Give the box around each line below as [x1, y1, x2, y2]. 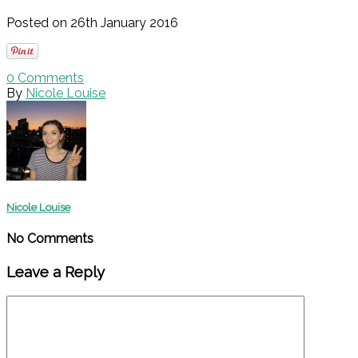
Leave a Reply [6, 263, 105, 281]
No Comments [6, 230, 93, 246]
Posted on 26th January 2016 [6, 14, 178, 30]
